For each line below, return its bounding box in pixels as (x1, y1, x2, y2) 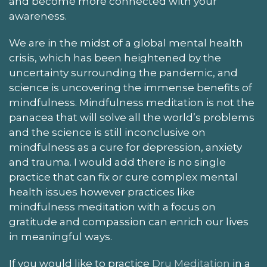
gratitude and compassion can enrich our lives (9, 216, 249, 228)
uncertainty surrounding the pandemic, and (9, 67, 238, 79)
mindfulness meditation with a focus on (9, 201, 216, 213)
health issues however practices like (9, 186, 195, 198)
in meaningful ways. (9, 231, 112, 243)
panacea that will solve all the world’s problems (9, 111, 254, 123)
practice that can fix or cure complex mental (9, 171, 238, 183)
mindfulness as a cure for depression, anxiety (9, 141, 242, 153)
